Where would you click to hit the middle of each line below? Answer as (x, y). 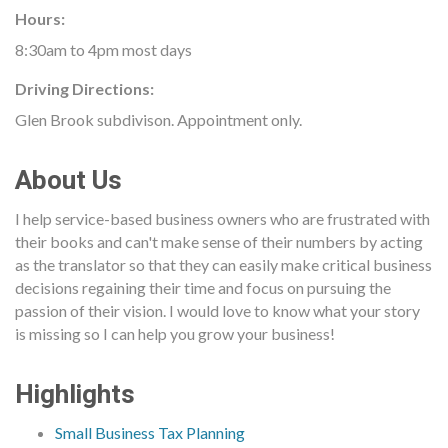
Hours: (40, 19)
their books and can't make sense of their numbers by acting (219, 242)
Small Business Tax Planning (150, 433)
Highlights (75, 395)
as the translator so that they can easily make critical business (223, 265)
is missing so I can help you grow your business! (175, 334)
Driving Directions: (84, 89)
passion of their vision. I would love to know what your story (217, 311)
